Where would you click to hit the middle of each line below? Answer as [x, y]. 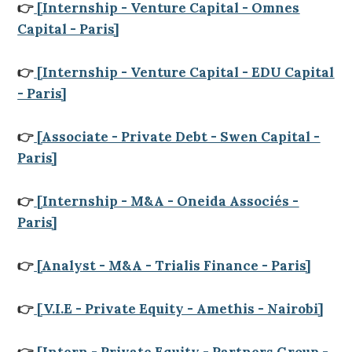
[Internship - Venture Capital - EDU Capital [184, 72]
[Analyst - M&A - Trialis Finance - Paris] [173, 266]
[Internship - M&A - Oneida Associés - [167, 201]
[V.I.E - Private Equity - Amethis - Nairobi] [179, 309]
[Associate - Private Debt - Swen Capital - [177, 137]
